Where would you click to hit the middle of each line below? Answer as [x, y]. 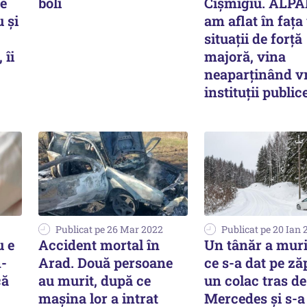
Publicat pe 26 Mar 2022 [109, 229]
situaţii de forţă [253, 39]
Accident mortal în [99, 245]
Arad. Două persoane [106, 262]
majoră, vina [245, 57]
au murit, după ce [95, 280]
